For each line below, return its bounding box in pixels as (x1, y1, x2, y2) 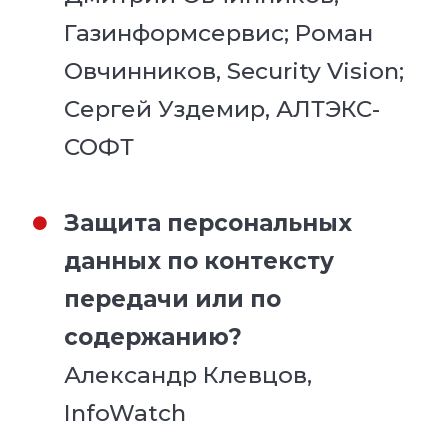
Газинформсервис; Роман (64, 18, 374, 47)
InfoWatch (64, 398, 187, 427)
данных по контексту (64, 246, 335, 275)
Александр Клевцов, (64, 360, 313, 389)
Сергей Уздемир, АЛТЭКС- (64, 94, 381, 123)
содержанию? (64, 322, 243, 351)
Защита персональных (64, 208, 353, 237)
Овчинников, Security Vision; (64, 56, 405, 85)
